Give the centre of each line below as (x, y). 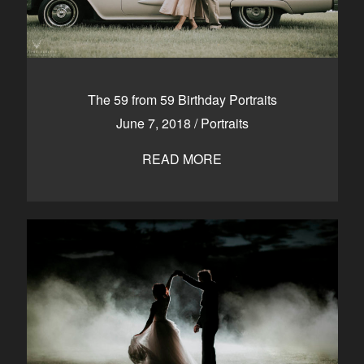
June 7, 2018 (155, 123)
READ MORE (182, 159)
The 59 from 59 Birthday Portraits (182, 100)
